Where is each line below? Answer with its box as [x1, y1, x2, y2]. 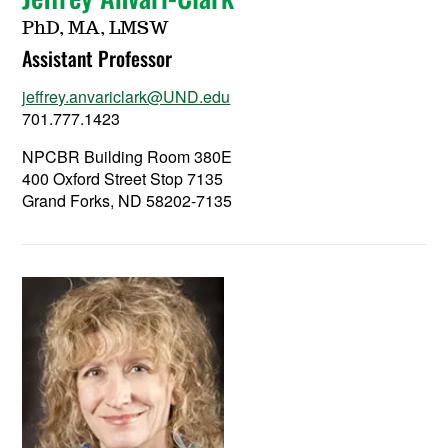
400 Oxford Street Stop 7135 [22, 166, 224, 190]
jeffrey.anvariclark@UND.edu [22, 84, 231, 108]
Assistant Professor [22, 42, 173, 73]
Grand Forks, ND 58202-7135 [22, 188, 233, 212]
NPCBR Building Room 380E [22, 144, 233, 168]
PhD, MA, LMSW [22, 19, 170, 38]
